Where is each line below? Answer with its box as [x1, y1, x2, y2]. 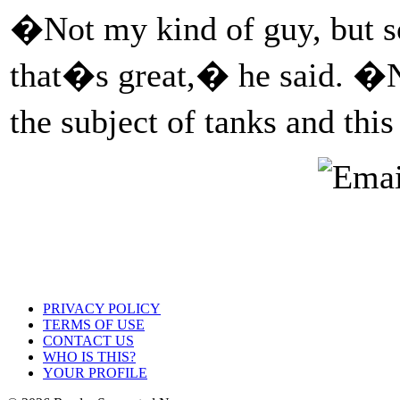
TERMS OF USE [43, 317, 145, 332]
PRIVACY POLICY [43, 301, 161, 316]
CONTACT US [43, 333, 134, 348]
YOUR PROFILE [43, 365, 147, 380]
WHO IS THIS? [43, 349, 136, 364]
